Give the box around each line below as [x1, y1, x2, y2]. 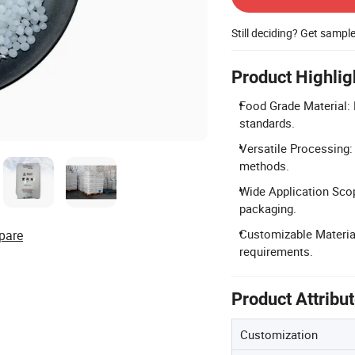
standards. [239, 114, 295, 131]
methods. [239, 157, 289, 174]
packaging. [239, 200, 296, 216]
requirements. [239, 242, 313, 259]
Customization [240, 326, 318, 342]
